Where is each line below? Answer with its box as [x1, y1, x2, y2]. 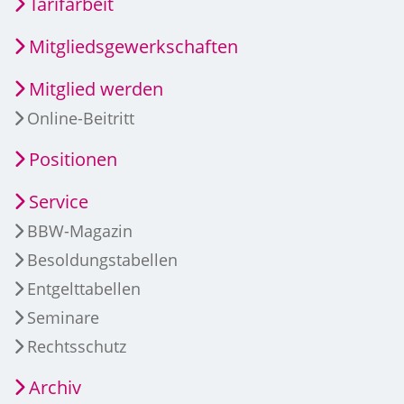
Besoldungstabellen [27, 249, 178, 271]
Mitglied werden [29, 77, 163, 102]
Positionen [29, 147, 117, 172]
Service [29, 189, 88, 215]
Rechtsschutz [27, 335, 126, 358]
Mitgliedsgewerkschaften [29, 34, 238, 60]
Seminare [27, 307, 99, 329]
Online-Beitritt [27, 107, 134, 130]
